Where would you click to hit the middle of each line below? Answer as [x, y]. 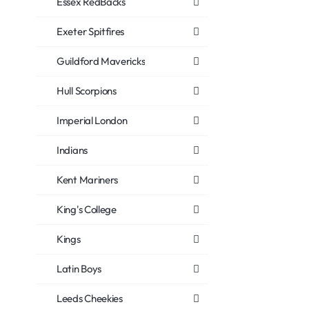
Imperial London [92, 120]
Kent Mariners [88, 180]
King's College [87, 209]
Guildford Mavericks [101, 61]
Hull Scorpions [87, 91]
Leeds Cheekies [90, 298]
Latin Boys [79, 269]
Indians [72, 150]
